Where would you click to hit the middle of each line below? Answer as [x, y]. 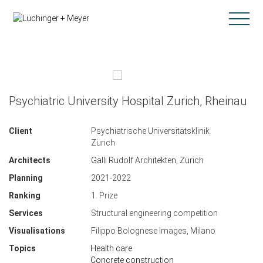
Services [26, 213]
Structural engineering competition [154, 213]
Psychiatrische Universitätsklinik [150, 131]
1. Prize [104, 195]
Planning [26, 178]
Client [21, 131]
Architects [30, 160]
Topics [22, 248]
